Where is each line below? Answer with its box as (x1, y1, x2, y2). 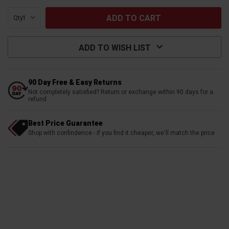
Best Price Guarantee (28, 119, 103, 127)
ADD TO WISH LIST (78, 42, 151, 53)
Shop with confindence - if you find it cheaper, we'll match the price (28, 129, 215, 136)
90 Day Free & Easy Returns (28, 78, 122, 86)
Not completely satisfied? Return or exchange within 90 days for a (28, 88, 213, 96)
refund (28, 95, 47, 103)
